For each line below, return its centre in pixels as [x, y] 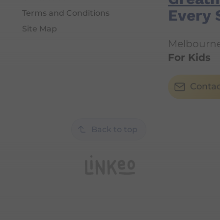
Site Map [40, 29]
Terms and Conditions [66, 13]
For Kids [190, 57]
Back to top [114, 129]
